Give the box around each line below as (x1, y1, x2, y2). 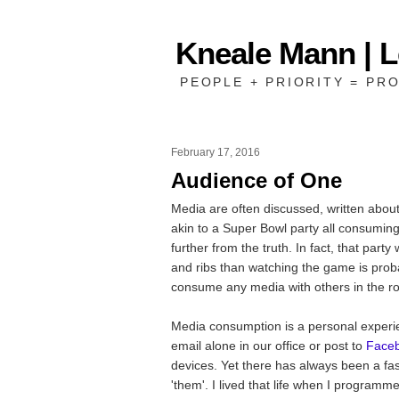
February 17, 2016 (171, 146, 260, 159)
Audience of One (171, 167, 342, 192)
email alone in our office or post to (171, 338, 366, 353)
